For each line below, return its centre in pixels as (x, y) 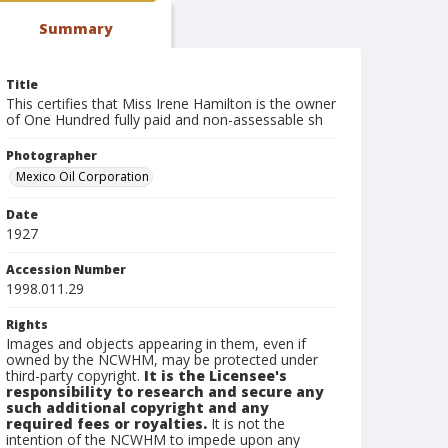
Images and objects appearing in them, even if (156, 343)
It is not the (246, 423)
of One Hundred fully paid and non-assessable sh (164, 119)
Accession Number (66, 269)
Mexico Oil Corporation (82, 176)
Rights (27, 324)
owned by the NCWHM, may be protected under (162, 359)
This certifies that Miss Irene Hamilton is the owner (171, 103)
